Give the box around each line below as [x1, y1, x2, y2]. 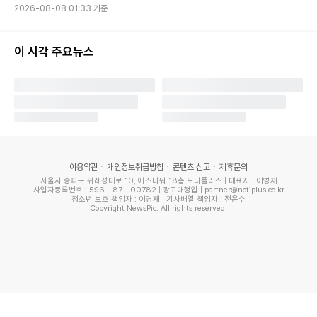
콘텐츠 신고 [173, 162, 210, 172]
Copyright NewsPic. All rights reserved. [90, 204, 227, 213]
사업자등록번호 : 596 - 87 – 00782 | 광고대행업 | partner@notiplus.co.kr [33, 185, 284, 195]
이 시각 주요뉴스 [14, 45, 94, 59]
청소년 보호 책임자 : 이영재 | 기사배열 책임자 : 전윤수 [71, 195, 246, 204]
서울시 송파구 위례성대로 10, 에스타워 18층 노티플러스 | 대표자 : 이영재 [40, 176, 277, 185]
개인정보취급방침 [107, 162, 163, 172]
